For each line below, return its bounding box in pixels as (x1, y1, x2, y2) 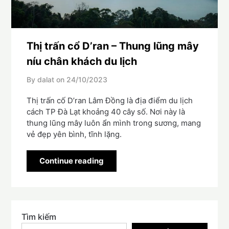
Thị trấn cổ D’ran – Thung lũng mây (27, 40, 199, 53)
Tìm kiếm (21, 212, 57, 222)
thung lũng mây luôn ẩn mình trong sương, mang (27, 118, 201, 128)
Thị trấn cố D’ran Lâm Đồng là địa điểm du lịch (27, 96, 193, 106)
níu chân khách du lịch (27, 55, 138, 68)
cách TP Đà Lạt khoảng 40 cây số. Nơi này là (27, 107, 186, 117)
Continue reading (39, 156, 104, 166)
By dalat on (27, 75, 65, 84)
